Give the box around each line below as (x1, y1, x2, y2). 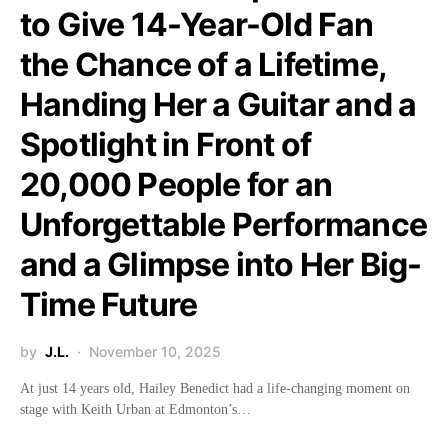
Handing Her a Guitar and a (20, 84, 417, 124)
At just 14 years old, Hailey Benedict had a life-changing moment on (20, 380, 410, 396)
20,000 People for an (20, 164, 333, 204)
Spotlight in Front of (20, 124, 312, 164)
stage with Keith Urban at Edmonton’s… (20, 401, 251, 417)
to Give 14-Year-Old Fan (20, 4, 374, 44)
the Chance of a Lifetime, (20, 44, 387, 84)
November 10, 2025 (89, 342, 221, 360)
